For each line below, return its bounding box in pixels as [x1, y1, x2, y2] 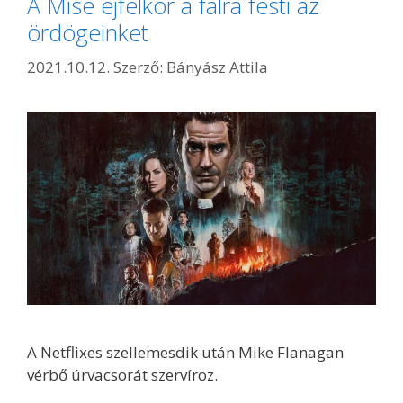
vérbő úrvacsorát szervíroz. [27, 364, 218, 386]
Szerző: [113, 56, 166, 77]
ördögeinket [27, 17, 148, 49]
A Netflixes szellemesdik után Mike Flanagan [27, 342, 344, 363]
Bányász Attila [166, 56, 268, 77]
